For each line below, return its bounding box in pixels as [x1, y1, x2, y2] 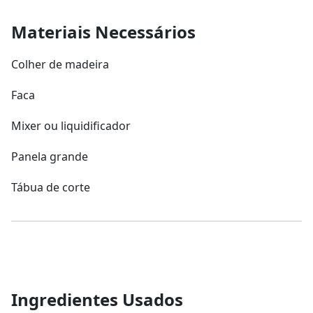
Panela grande [11, 148, 88, 164]
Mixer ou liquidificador [11, 117, 131, 133]
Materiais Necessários [11, 20, 196, 43]
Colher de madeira [11, 56, 109, 72]
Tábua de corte [11, 179, 90, 195]
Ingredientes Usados [11, 287, 183, 311]
